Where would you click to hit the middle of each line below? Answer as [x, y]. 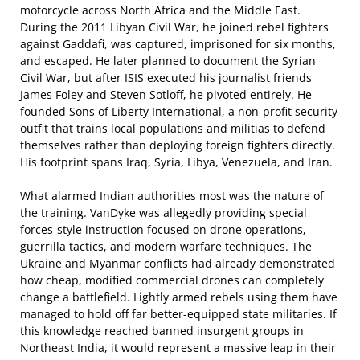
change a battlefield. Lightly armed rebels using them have [179, 297]
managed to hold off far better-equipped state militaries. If [178, 314]
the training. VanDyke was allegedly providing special [164, 213]
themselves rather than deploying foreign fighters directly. [178, 145]
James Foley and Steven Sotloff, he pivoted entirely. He [166, 94]
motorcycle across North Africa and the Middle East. [160, 10]
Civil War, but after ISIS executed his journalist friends [166, 78]
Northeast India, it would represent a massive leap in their [178, 348]
